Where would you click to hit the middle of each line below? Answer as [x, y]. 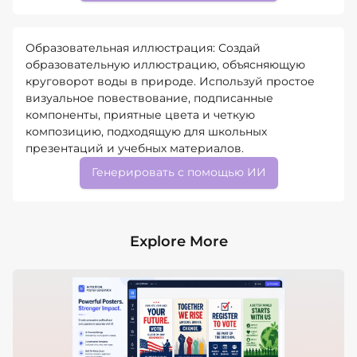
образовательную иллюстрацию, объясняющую [165, 64]
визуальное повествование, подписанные [149, 98]
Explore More [178, 241]
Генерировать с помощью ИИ [178, 173]
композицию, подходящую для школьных [146, 131]
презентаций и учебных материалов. [135, 148]
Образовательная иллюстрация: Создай [143, 47]
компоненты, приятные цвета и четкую [140, 114]
